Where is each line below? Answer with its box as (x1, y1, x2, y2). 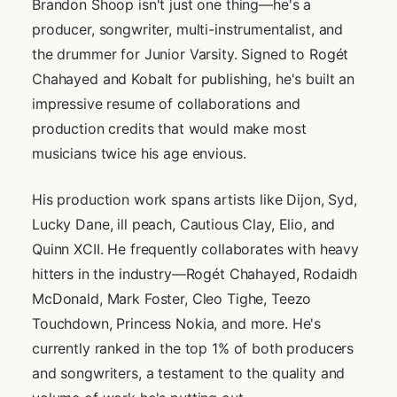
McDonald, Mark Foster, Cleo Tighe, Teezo (32, 290, 312, 308)
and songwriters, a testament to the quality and (32, 364, 346, 383)
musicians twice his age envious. (32, 144, 246, 163)
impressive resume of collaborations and (32, 95, 300, 113)
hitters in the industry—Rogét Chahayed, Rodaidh (32, 265, 358, 284)
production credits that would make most (32, 120, 307, 138)
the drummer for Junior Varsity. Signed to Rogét (32, 45, 349, 64)
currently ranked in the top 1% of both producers (32, 339, 354, 358)
